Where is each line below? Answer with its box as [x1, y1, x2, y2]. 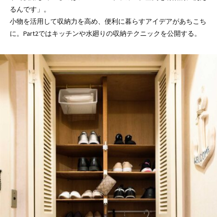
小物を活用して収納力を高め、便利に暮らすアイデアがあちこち [10, 17, 206, 26]
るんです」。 [10, 5, 50, 14]
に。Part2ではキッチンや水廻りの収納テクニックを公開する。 [10, 29, 201, 38]
